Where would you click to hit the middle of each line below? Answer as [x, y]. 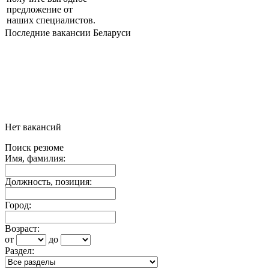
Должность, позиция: [48, 182]
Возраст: [22, 229]
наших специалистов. [51, 20]
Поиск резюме [34, 148]
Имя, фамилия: [35, 159]
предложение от [40, 10]
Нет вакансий [33, 127]
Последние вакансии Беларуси [68, 33]
